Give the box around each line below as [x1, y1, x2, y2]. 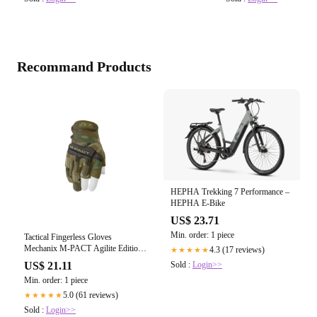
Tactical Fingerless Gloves [24, 232, 112, 243]
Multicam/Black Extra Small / [24, 255, 122, 265]
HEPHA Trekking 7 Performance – [171, 186, 289, 197]
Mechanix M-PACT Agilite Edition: [24, 243, 144, 254]
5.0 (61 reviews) [63, 290, 118, 301]
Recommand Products [17, 59, 151, 75]
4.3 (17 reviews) [209, 244, 265, 255]
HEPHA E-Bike [171, 197, 225, 208]
